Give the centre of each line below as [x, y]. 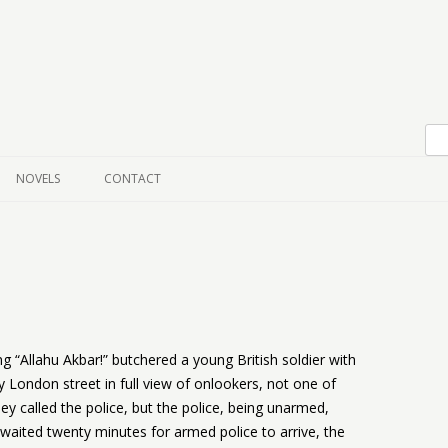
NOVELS [38, 178]
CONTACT [132, 178]
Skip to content [133, 90]
